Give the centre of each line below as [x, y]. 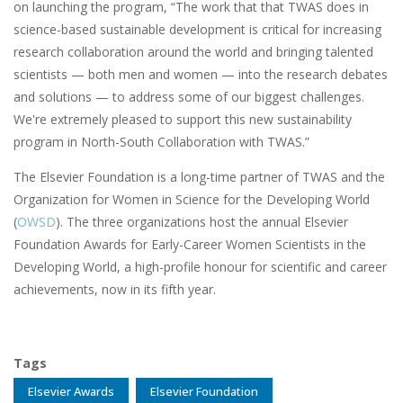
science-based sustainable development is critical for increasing [197, 30]
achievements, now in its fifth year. [116, 290]
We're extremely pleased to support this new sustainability [183, 120]
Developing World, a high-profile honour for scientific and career [200, 267]
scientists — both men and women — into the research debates [201, 75]
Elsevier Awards [71, 392]
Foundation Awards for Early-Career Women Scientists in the [190, 245]
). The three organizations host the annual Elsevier [202, 222]
